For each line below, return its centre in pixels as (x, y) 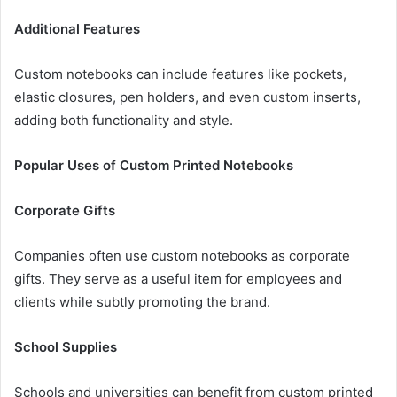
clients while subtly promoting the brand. (142, 301)
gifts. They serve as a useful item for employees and (178, 278)
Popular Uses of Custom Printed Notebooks (154, 165)
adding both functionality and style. (124, 120)
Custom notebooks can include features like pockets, (180, 74)
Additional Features (77, 28)
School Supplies (66, 346)
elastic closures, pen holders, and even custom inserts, (187, 97)
